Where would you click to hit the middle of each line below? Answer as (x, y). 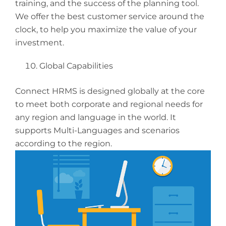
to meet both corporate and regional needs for (109, 104)
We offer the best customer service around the (110, 17)
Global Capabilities (76, 66)
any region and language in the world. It (96, 118)
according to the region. (64, 144)
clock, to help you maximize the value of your (106, 30)
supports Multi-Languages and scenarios (97, 131)
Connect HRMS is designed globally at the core (110, 91)
